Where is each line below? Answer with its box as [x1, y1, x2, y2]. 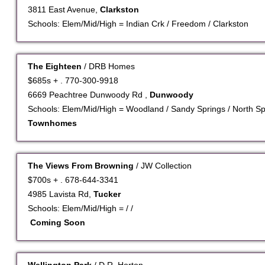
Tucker [93, 189, 121, 199]
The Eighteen [28, 62, 84, 72]
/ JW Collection [136, 161, 192, 171]
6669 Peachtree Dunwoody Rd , [28, 90, 150, 100]
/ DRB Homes [84, 62, 135, 72]
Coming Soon [28, 218, 85, 228]
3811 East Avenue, [28, 5, 100, 15]
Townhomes [28, 118, 77, 128]
